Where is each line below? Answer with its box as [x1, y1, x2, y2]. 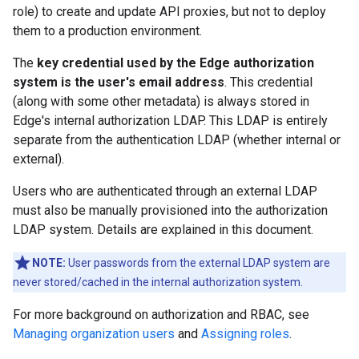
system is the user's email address [13, 75, 224, 90]
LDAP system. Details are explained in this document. [13, 222, 313, 237]
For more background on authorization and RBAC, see [13, 307, 309, 322]
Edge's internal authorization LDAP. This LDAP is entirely [13, 113, 328, 128]
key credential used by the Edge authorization [37, 55, 314, 71]
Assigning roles [201, 326, 289, 341]
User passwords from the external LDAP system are [66, 256, 330, 269]
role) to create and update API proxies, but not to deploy [13, 4, 326, 19]
